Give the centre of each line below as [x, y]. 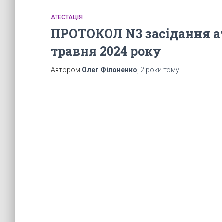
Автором [66, 70]
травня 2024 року [106, 51]
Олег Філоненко [110, 70]
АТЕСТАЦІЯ [67, 17]
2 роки [151, 70]
